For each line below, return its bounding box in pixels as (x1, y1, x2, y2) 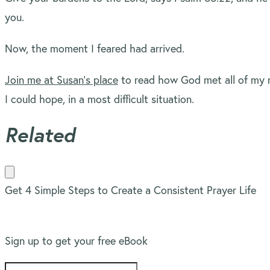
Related (5, 121, 75, 148)
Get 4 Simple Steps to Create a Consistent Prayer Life (5, 183, 259, 197)
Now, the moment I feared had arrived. (5, 41, 184, 55)
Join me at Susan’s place (5, 72, 118, 87)
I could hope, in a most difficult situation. (5, 92, 194, 106)
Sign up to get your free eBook (5, 233, 148, 248)
